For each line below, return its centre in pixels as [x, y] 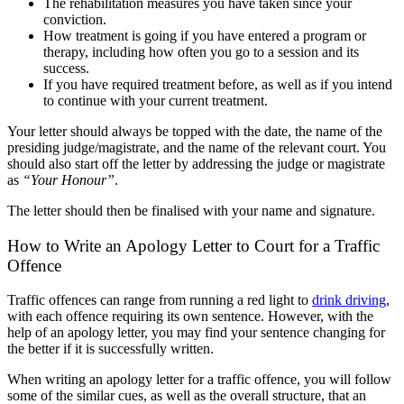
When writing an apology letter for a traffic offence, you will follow [199, 380]
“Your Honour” [69, 179]
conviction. [75, 19]
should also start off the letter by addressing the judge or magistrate [196, 163]
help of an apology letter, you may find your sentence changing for [196, 333]
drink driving [349, 300]
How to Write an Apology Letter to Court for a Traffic [193, 245]
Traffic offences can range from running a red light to [160, 300]
